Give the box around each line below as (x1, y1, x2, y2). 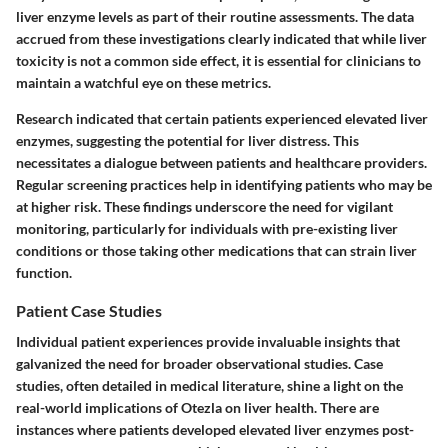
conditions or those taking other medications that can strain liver (16, 242, 417, 260)
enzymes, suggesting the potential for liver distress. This (16, 132, 359, 150)
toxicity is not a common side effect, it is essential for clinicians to (16, 52, 421, 70)
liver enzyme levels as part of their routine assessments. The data (16, 8, 414, 26)
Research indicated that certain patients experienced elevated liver (16, 110, 428, 128)
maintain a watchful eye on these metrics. (16, 74, 271, 92)
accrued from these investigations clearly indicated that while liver (16, 30, 427, 48)
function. (16, 264, 72, 282)
